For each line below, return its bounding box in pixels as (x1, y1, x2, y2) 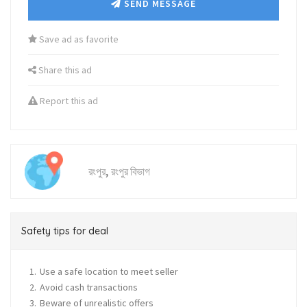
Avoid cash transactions (40, 281, 138, 294)
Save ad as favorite (37, 33, 119, 46)
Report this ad (38, 95, 98, 108)
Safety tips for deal (21, 225, 108, 238)
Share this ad (36, 64, 92, 77)
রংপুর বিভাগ (111, 164, 150, 179)
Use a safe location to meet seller (40, 265, 178, 278)
